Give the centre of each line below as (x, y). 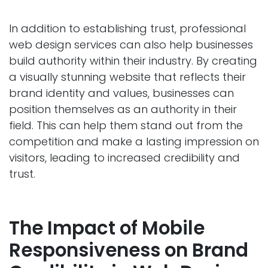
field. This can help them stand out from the (126, 126)
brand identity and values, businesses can (121, 93)
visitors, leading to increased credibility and (124, 158)
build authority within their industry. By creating (133, 61)
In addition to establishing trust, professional (127, 29)
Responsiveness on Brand (129, 251)
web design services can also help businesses (131, 45)
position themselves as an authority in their (123, 109)
